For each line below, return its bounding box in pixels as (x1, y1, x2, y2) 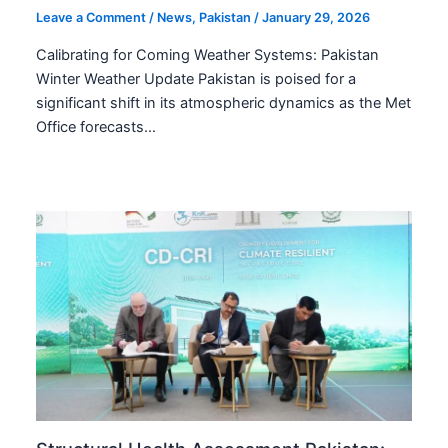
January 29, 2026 (262, 10, 371, 26)
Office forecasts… (36, 117, 157, 136)
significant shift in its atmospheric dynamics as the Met (36, 93, 412, 112)
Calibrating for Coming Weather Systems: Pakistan (36, 45, 380, 64)
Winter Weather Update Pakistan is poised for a (36, 69, 357, 88)
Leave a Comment (36, 10, 147, 26)
